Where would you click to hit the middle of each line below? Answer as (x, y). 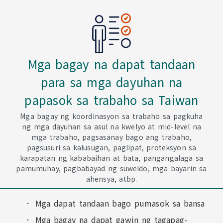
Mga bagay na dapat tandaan (111, 64)
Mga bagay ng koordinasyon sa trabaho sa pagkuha (111, 116)
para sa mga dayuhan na (111, 82)
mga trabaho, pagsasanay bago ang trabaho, (111, 137)
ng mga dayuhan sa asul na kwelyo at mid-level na (111, 126)
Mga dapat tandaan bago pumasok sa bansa (120, 203)
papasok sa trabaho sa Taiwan (111, 100)
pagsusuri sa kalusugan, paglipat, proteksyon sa (111, 147)
